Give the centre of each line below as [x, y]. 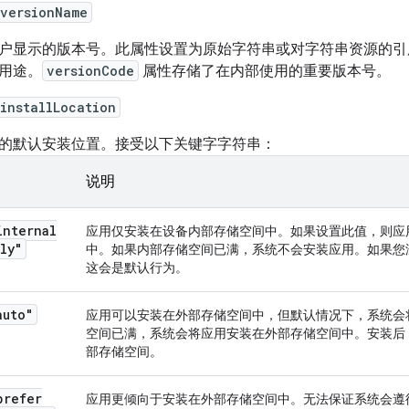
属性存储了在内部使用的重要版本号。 [265, 71]
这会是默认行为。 [137, 267]
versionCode [90, 71]
